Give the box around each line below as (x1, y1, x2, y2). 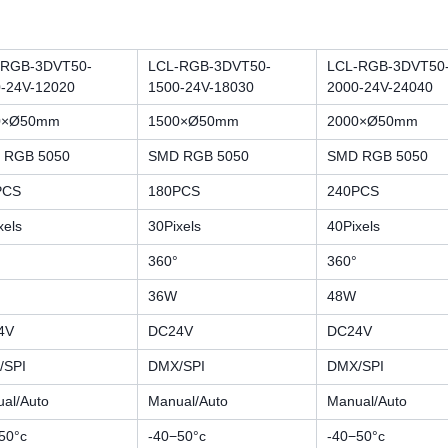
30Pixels (148, 218, 201, 234)
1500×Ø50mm (148, 113, 239, 129)
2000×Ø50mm (327, 113, 418, 129)
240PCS (327, 183, 379, 199)
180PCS (148, 183, 200, 199)
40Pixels (327, 218, 380, 234)
